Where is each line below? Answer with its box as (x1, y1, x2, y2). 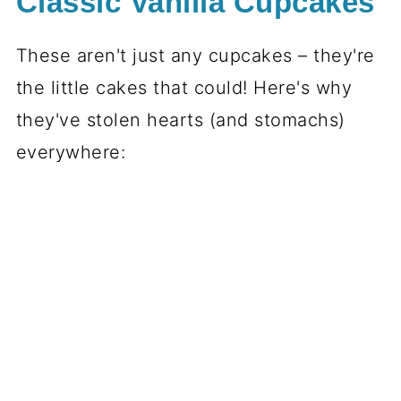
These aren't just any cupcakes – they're (15, 45, 375, 67)
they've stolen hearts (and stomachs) (15, 109, 346, 132)
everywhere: (15, 141, 126, 164)
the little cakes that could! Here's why (15, 77, 353, 99)
